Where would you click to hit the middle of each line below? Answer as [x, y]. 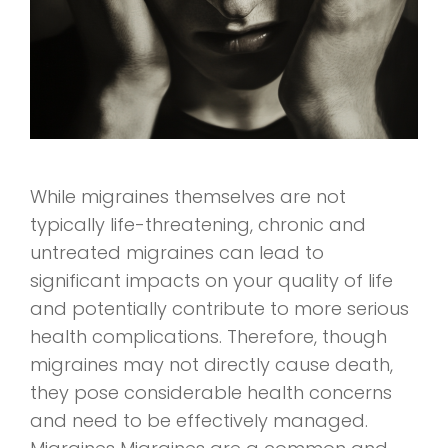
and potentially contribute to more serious [219, 308]
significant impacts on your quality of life [211, 280]
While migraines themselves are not [188, 196]
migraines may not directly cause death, [211, 364]
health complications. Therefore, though [208, 336]
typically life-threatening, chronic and [198, 224]
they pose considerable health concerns [211, 392]
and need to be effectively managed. [199, 420]
